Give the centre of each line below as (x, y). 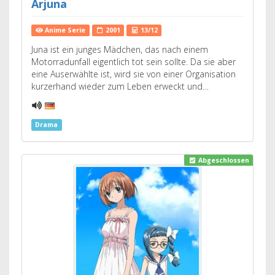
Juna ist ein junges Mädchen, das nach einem (120, 49)
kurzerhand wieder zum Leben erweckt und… (120, 86)
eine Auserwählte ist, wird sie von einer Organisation (134, 74)
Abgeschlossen (223, 161)
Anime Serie (64, 30)
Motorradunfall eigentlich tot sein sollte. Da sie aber (134, 62)
